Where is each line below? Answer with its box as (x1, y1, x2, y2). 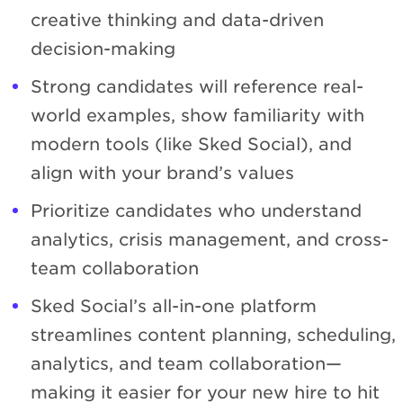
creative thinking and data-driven (31, 9, 324, 31)
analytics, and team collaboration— (31, 353, 342, 374)
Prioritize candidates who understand (31, 200, 362, 221)
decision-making (31, 38, 175, 59)
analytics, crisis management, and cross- (31, 228, 389, 250)
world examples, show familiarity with (31, 104, 364, 126)
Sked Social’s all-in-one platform (31, 295, 317, 317)
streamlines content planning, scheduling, (31, 324, 396, 345)
